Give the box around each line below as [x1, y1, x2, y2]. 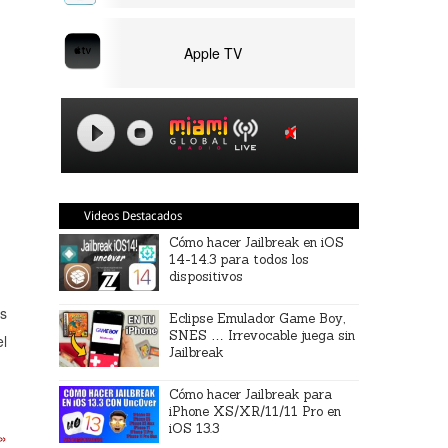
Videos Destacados [84, 209, 183, 223]
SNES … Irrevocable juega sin [169, 327, 356, 344]
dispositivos [169, 268, 244, 285]
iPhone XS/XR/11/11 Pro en [169, 403, 342, 420]
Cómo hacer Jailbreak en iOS [169, 234, 345, 251]
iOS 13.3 [169, 420, 220, 437]
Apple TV [183, 43, 242, 63]
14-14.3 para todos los [169, 251, 310, 268]
